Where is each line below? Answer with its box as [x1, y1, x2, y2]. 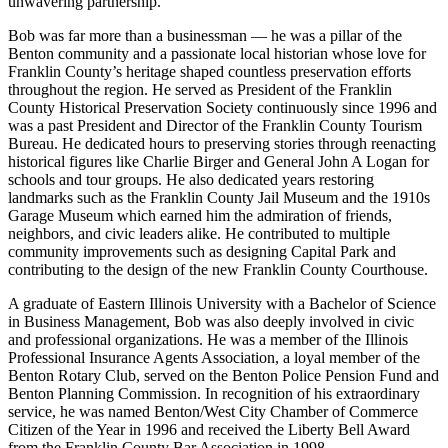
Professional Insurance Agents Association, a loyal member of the [8, 348, 420, 366]
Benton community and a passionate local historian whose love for [8, 44, 426, 62]
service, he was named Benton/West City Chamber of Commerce [8, 402, 418, 420]
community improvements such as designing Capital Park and [8, 242, 396, 260]
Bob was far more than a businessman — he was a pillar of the [8, 26, 402, 44]
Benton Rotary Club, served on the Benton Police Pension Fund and [8, 366, 439, 384]
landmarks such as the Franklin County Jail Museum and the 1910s [8, 188, 430, 206]
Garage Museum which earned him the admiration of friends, [8, 206, 392, 224]
